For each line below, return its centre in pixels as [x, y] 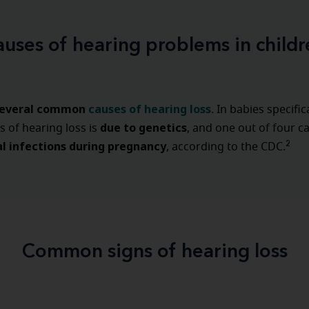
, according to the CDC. [226, 147]
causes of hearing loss [150, 109]
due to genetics [142, 128]
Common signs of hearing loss [154, 252]
